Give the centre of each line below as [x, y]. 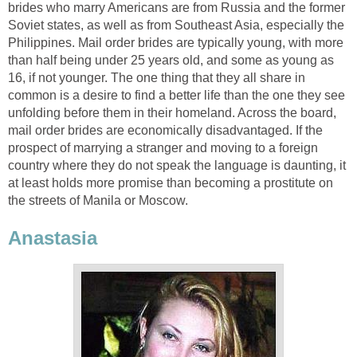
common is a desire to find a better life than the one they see [177, 95]
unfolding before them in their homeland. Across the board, [172, 112]
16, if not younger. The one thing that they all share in [157, 77]
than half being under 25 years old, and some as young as [171, 60]
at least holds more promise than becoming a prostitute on [171, 182]
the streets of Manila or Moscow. [98, 200]
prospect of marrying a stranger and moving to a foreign [163, 147]
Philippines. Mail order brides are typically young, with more [176, 42]
